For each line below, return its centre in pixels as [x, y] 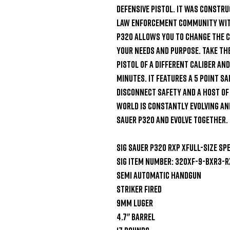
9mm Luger [135, 203]
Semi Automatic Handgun [159, 175]
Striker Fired [139, 189]
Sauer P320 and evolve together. [172, 119]
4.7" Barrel [136, 216]
